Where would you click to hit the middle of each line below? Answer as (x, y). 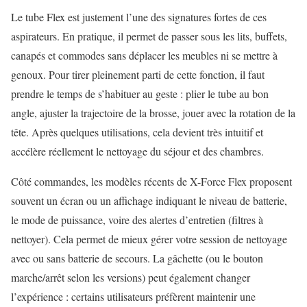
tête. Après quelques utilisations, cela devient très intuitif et (137, 132)
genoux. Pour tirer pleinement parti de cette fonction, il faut (138, 75)
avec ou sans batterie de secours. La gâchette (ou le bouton (137, 258)
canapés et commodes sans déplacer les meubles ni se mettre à (144, 56)
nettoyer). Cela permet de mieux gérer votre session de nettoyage (149, 239)
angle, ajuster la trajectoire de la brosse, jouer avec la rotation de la (153, 113)
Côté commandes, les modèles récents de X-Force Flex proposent (151, 182)
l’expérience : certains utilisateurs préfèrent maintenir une (133, 297)
